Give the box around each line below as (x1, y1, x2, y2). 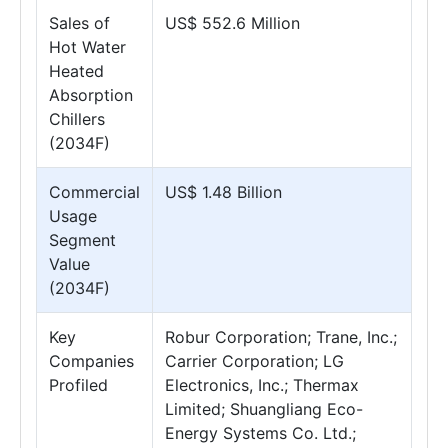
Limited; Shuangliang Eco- (165, 399, 363, 419)
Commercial (49, 182, 140, 202)
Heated (49, 61, 104, 81)
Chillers (49, 109, 105, 129)
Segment (49, 230, 116, 250)
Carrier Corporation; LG (165, 351, 344, 371)
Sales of (49, 13, 110, 33)
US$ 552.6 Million (165, 13, 300, 33)
